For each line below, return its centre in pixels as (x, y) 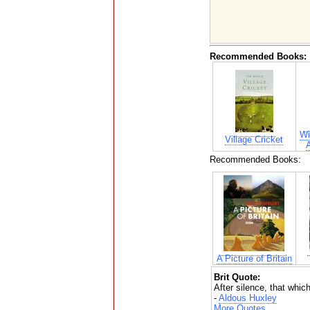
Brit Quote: (237, 277)
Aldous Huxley (247, 298)
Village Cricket (254, 139)
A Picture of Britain (254, 258)
